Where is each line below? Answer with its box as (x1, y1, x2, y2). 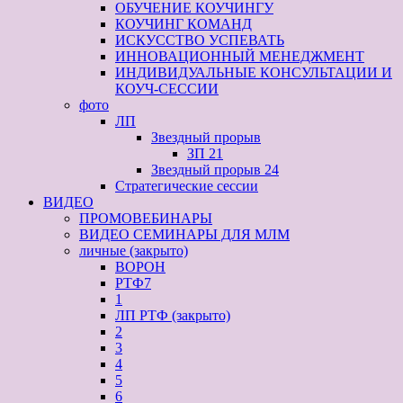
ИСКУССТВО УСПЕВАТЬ (115, 32, 284, 49)
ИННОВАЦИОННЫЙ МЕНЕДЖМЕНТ (115, 49, 364, 65)
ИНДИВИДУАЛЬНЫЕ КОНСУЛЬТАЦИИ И (115, 65, 392, 81)
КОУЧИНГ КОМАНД (115, 16, 252, 32)
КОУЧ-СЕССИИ (115, 81, 219, 97)
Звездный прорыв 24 (151, 162, 279, 178)
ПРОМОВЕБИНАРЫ (79, 210, 212, 227)
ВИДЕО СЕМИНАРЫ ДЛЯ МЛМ (79, 227, 290, 243)
